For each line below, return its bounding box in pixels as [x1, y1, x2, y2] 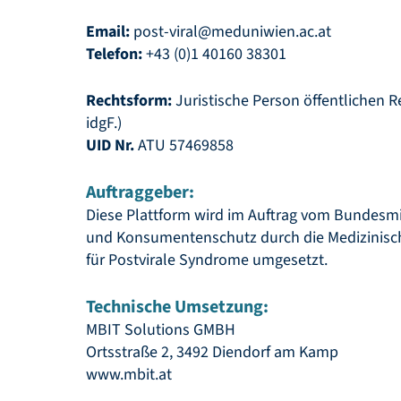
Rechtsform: [86, 90, 172, 112]
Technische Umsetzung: [86, 294, 269, 320]
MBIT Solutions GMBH [86, 319, 235, 341]
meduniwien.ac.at [211, 21, 331, 43]
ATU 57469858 [134, 134, 234, 157]
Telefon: [86, 43, 142, 65]
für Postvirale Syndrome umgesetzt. [86, 249, 328, 271]
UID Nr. [86, 134, 134, 157]
